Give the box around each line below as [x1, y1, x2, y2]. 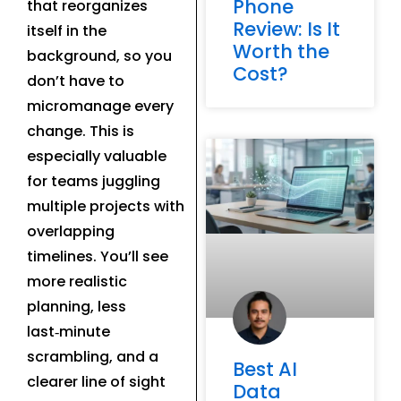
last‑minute [27, 321, 110, 343]
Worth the [232, 38, 329, 65]
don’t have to [27, 71, 124, 92]
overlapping [27, 221, 115, 243]
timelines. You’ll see [27, 246, 168, 268]
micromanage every [27, 96, 174, 117]
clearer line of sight [27, 371, 166, 393]
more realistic [27, 271, 127, 293]
